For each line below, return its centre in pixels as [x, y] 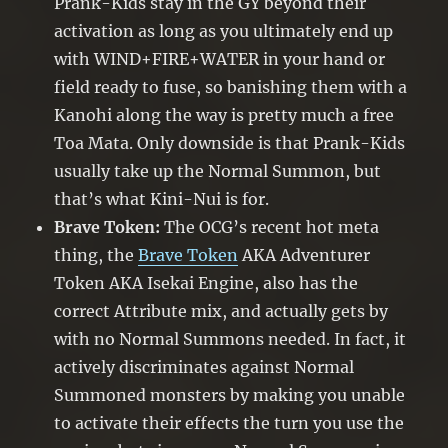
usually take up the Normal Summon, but [218, 171]
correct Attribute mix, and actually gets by [221, 311]
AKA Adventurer [304, 255]
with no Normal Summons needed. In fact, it [230, 339]
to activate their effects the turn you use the [229, 423]
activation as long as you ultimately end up [224, 31]
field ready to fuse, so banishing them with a [231, 87]
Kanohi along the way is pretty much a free [224, 115]
